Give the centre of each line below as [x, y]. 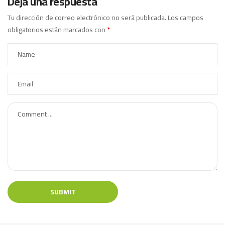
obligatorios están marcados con [57, 30]
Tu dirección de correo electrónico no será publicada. [87, 18]
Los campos [186, 18]
